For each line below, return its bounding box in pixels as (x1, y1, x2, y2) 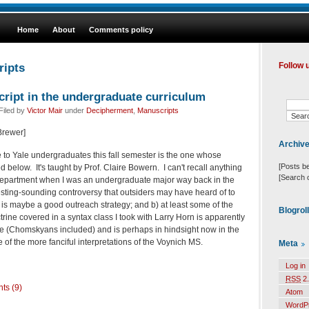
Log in (286, 261, 306, 270)
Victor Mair (27, 106, 63, 114)
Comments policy (89, 26, 153, 34)
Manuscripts (137, 106, 179, 114)
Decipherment (86, 106, 133, 114)
